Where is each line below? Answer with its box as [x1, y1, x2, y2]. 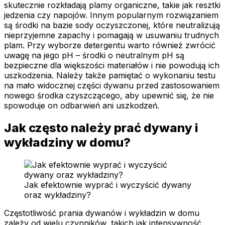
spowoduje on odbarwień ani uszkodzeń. [4, 100, 159, 111]
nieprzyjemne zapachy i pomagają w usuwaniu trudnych [4, 30, 219, 41]
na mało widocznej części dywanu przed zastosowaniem [4, 80, 219, 91]
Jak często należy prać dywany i [4, 121, 198, 136]
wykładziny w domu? [4, 135, 131, 150]
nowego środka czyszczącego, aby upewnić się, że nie [4, 90, 214, 101]
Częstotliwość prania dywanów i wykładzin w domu [4, 208, 199, 218]
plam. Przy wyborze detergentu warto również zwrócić [4, 40, 215, 51]
